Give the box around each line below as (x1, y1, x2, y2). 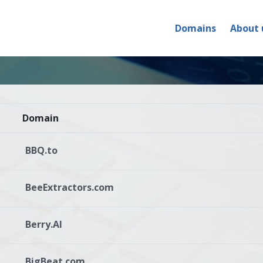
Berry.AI (25, 218, 62, 231)
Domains (175, 22, 216, 35)
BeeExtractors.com (25, 181, 114, 194)
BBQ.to (25, 144, 58, 157)
